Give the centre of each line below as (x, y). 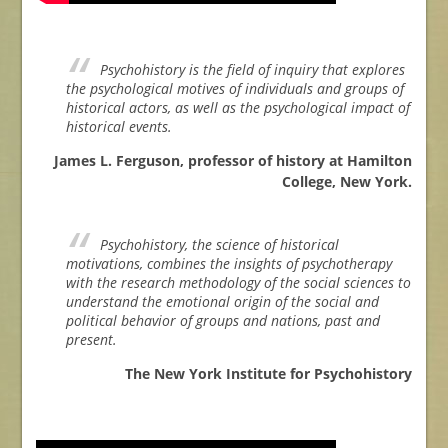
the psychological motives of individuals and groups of (234, 89)
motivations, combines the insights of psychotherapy (228, 264)
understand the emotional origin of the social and (222, 302)
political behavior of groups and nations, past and (222, 321)
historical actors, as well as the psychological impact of (237, 108)
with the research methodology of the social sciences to (238, 283)
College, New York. (347, 182)
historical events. (118, 127)
